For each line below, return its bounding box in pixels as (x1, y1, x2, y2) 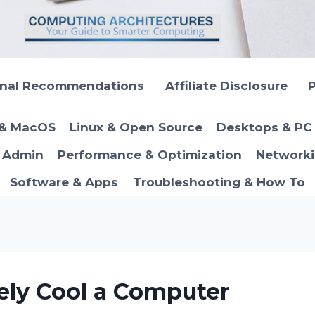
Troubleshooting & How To (132, 175, 305, 190)
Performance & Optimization (58, 148, 242, 162)
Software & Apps (10, 175, 119, 190)
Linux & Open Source (70, 120, 202, 135)
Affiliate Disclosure (165, 78, 288, 93)
